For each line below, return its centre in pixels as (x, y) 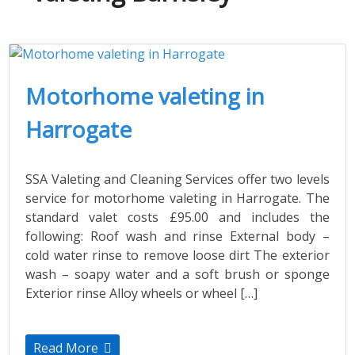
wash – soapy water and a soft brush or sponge (177, 275)
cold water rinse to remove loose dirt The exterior (177, 256)
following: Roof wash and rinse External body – (177, 237)
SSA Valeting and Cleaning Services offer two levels (177, 179)
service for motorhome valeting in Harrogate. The (177, 198)
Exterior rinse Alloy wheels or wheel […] (142, 294)
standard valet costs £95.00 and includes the (177, 218)
